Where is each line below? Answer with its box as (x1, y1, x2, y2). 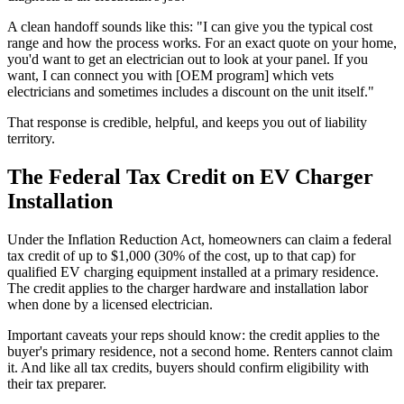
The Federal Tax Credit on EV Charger (7, 164, 373, 188)
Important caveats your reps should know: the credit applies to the (7, 326, 380, 343)
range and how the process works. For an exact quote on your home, (7, 34, 397, 50)
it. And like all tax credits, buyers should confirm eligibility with (7, 359, 369, 375)
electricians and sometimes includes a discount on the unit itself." (7, 83, 374, 99)
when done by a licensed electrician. (7, 296, 213, 312)
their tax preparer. (7, 375, 106, 391)
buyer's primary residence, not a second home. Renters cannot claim (7, 343, 392, 359)
